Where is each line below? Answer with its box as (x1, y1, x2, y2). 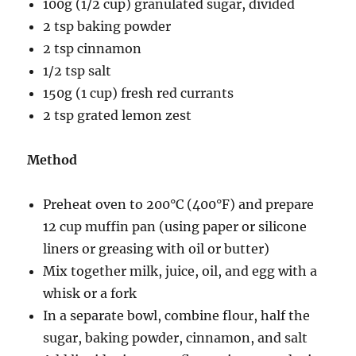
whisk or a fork (43, 285, 137, 301)
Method (27, 152, 78, 168)
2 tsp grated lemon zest (43, 107, 192, 123)
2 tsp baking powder (43, 18, 172, 34)
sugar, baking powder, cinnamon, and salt (43, 330, 308, 346)
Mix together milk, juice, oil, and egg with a (43, 263, 318, 279)
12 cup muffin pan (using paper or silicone (43, 219, 308, 234)
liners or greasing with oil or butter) (43, 241, 270, 257)
